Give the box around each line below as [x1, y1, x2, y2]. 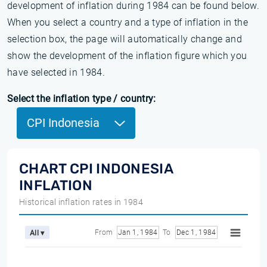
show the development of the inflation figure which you [7, 50, 247, 61]
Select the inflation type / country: [7, 93, 156, 104]
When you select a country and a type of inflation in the [7, 17, 248, 28]
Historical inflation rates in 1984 [19, 197, 143, 207]
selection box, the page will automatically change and [7, 33, 242, 45]
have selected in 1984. [7, 67, 105, 78]
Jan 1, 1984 [132, 228, 158, 237]
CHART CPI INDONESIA [19, 160, 173, 177]
